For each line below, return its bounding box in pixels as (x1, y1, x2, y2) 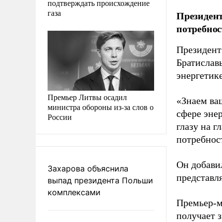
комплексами (48, 187, 101, 197)
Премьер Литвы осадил (48, 91, 127, 102)
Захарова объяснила (48, 163, 128, 173)
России (48, 111, 72, 122)
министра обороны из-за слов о (48, 101, 154, 112)
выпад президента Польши (48, 175, 153, 185)
